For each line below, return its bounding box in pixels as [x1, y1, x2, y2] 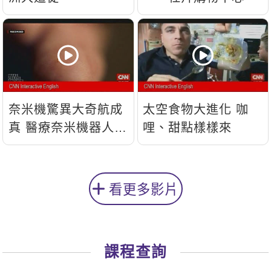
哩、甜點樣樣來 [143, 120, 232, 134]
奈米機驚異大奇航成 [8, 102, 123, 116]
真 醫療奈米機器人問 [8, 120, 26, 134]
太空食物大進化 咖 [143, 102, 237, 116]
